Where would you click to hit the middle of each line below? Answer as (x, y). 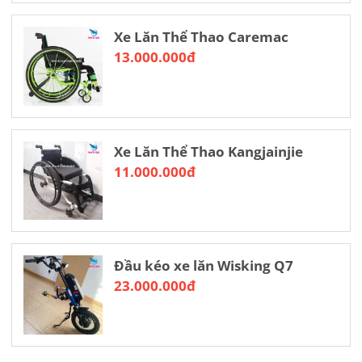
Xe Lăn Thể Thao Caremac (201, 37)
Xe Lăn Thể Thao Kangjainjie (208, 151)
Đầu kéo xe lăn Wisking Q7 (203, 265)
